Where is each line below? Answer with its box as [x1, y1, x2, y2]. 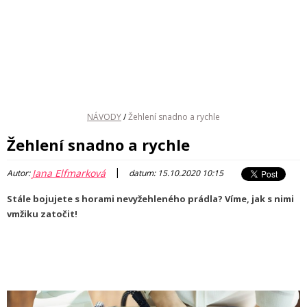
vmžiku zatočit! [7, 208, 77, 220]
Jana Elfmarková [32, 167, 106, 180]
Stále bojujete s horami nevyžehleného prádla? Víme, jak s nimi [7, 193, 294, 205]
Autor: [7, 167, 32, 180]
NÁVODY [87, 111, 121, 123]
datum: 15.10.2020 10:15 [127, 167, 225, 180]
